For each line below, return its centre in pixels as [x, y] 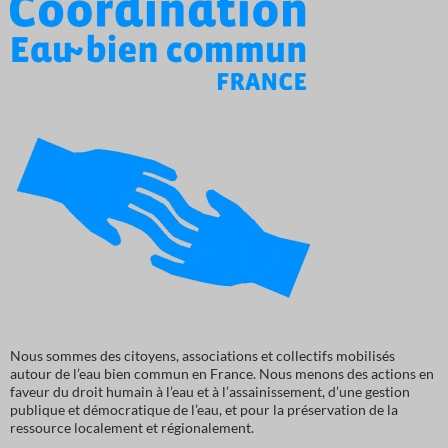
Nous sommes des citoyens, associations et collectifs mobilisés [202, 356]
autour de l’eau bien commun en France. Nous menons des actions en [222, 374]
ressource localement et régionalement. [132, 428]
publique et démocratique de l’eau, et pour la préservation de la [204, 410]
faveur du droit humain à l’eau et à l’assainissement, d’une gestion [210, 392]
